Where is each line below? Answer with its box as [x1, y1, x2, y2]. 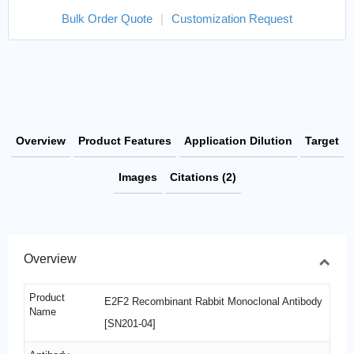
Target [304, 134, 339, 147]
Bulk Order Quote [62, 11, 153, 25]
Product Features [77, 134, 171, 147]
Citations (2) [169, 170, 236, 183]
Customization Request [171, 11, 292, 25]
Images [118, 170, 157, 183]
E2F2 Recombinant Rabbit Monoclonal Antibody [104, 295, 322, 307]
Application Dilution [183, 134, 292, 147]
